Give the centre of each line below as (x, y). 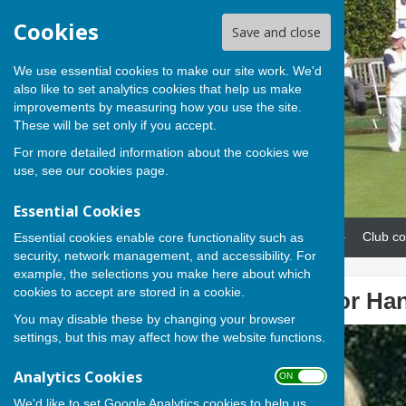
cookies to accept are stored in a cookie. (129, 291)
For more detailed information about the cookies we (161, 153)
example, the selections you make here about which (162, 273)
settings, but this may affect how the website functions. (169, 337)
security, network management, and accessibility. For (165, 255)
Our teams (303, 237)
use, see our (51, 171)
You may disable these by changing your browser (155, 319)
